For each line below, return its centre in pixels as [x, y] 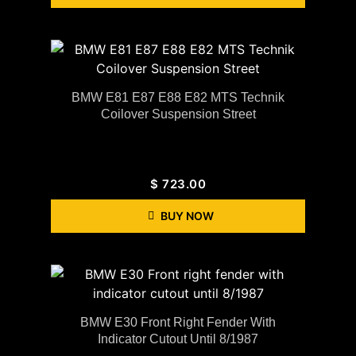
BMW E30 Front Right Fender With [178, 322]
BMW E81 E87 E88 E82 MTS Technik [178, 97]
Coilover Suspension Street [178, 114]
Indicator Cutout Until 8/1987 [178, 339]
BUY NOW [187, 215]
